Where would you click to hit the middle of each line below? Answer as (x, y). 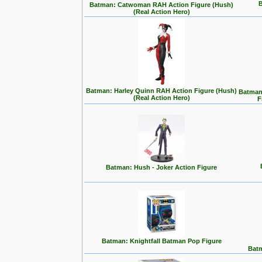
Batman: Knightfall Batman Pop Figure (161, 241)
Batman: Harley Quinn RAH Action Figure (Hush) (161, 91)
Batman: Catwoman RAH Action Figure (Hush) (161, 5)
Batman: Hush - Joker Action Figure (161, 167)
